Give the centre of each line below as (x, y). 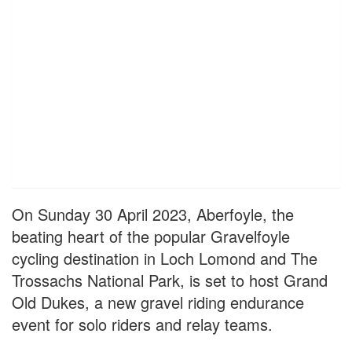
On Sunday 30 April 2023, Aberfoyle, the (153, 214)
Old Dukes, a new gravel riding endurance (158, 302)
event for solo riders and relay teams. (142, 324)
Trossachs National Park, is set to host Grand (170, 280)
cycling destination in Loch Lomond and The (165, 258)
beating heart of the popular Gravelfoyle (151, 236)
